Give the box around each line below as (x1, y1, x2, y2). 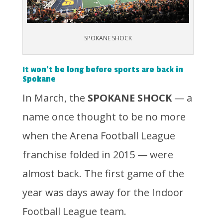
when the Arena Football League (22, 129, 175, 143)
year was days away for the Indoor (22, 186, 184, 200)
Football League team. (22, 205, 126, 219)
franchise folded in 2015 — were (22, 148, 173, 162)
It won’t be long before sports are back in (22, 64, 183, 75)
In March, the (22, 91, 88, 105)
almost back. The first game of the (22, 167, 184, 181)
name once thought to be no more (22, 110, 186, 124)
